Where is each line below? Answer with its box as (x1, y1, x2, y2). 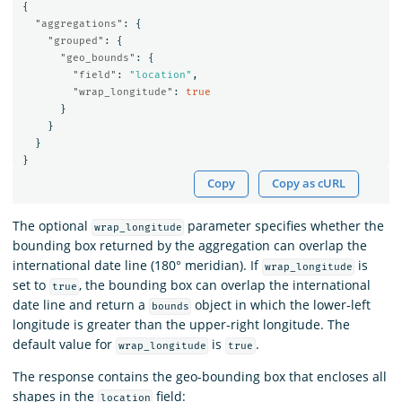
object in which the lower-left (191, 296, 371, 314)
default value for (13, 336, 116, 354)
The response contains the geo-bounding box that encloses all (13, 368, 387, 386)
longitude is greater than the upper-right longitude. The (13, 316, 350, 334)
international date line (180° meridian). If (13, 257, 262, 275)
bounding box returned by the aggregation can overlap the (13, 237, 367, 255)
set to (13, 276, 49, 294)
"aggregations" (34, 17, 123, 30)
